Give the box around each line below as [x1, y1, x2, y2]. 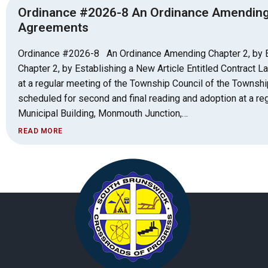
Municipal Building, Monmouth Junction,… [18, 108, 188, 119]
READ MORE [18, 127, 63, 135]
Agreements [18, 20, 89, 35]
